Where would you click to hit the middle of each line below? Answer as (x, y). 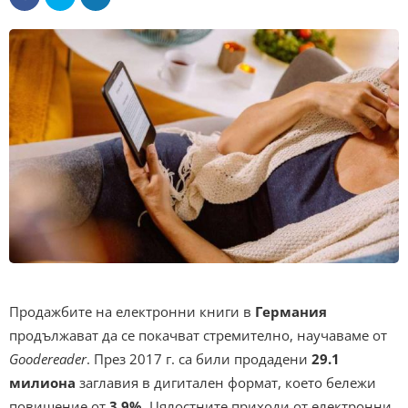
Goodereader (48, 359)
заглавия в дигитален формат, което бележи (226, 383)
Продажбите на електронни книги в (132, 312)
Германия (291, 312)
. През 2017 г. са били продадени (197, 359)
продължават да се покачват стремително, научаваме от (198, 336)
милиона (42, 383)
